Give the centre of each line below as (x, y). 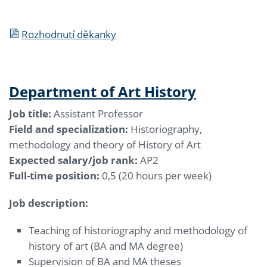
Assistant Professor (97, 114)
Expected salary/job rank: (73, 160)
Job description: (49, 203)
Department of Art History (103, 92)
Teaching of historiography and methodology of (138, 231)
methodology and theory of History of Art (105, 145)
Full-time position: (54, 176)
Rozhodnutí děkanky (69, 35)
